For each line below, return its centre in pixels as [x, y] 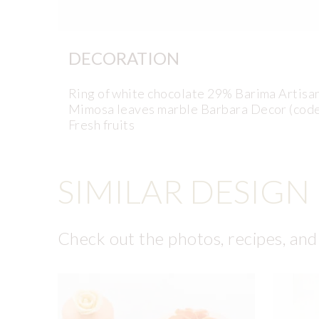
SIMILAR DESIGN [183, 191]
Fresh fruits [101, 125]
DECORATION [124, 58]
